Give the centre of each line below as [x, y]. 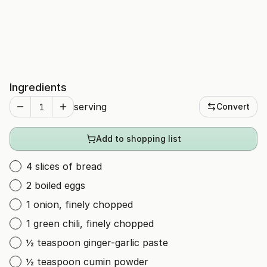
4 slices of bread [64, 166]
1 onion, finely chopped [80, 204]
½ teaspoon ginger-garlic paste [97, 243]
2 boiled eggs [56, 185]
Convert [233, 106]
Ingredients [38, 87]
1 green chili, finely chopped [90, 223]
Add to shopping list [138, 139]
